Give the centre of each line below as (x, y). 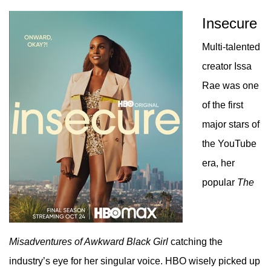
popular (218, 182)
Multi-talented (231, 47)
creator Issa (227, 66)
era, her (218, 163)
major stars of (231, 124)
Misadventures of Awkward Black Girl (89, 242)
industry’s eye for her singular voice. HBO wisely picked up (135, 261)
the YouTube (229, 144)
